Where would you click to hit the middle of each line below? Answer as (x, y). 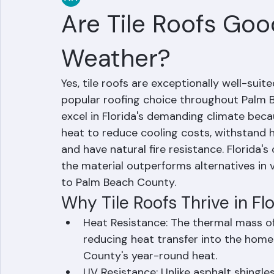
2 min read (198, 25)
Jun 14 (162, 25)
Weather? (116, 86)
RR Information (118, 25)
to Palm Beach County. (119, 210)
